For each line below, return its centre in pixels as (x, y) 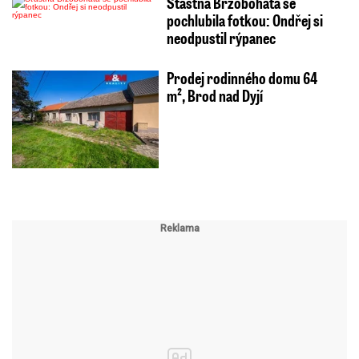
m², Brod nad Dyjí (214, 95)
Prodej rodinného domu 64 (242, 77)
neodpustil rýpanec (221, 37)
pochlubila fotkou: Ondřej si (244, 20)
